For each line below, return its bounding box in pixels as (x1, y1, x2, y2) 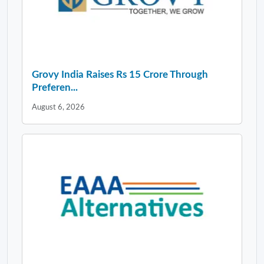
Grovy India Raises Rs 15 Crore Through (32, 70, 208, 80)
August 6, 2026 (32, 104, 85, 111)
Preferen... (32, 82, 78, 93)
